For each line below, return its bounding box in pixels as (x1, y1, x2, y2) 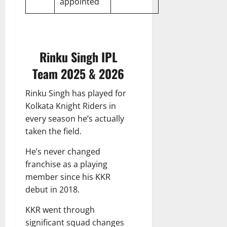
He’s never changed (25, 146, 100, 158)
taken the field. (25, 126, 82, 137)
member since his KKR (25, 171, 110, 183)
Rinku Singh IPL (39, 48, 118, 66)
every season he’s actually (25, 113, 124, 125)
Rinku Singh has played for (25, 88, 126, 99)
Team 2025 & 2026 (32, 64, 125, 83)
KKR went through (25, 204, 95, 216)
